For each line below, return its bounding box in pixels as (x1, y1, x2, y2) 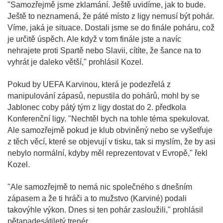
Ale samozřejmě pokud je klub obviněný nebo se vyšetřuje (7, 126, 213, 135)
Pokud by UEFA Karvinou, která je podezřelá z (7, 80, 171, 89)
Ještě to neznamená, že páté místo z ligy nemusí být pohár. (7, 12, 214, 21)
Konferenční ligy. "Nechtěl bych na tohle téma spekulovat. (7, 114, 210, 123)
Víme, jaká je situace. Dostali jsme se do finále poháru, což (7, 23, 215, 32)
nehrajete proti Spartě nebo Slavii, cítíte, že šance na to (7, 46, 201, 55)
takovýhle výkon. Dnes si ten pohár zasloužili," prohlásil (7, 206, 203, 215)
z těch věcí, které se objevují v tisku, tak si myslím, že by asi (7, 137, 216, 146)
